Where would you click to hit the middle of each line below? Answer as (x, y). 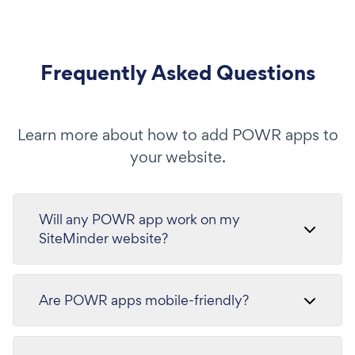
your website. (177, 157)
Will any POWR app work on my (139, 219)
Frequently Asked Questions (177, 73)
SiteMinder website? (103, 238)
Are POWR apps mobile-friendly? (144, 300)
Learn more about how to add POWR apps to (177, 135)
